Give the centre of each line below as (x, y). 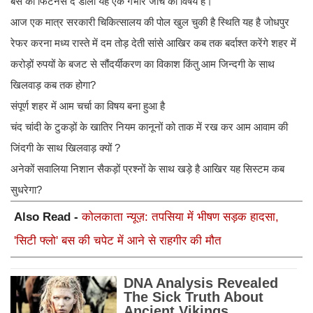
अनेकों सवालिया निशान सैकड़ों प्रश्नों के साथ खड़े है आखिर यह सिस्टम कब (147, 169)
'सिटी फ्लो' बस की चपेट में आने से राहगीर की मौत (118, 241)
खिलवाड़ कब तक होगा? (53, 85)
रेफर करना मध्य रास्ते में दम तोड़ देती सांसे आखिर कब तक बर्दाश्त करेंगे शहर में (153, 43)
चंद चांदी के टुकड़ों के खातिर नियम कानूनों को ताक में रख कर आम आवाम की (149, 127)
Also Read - (48, 217)
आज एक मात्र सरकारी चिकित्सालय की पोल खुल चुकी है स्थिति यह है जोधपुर (150, 22)
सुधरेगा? (26, 190)
